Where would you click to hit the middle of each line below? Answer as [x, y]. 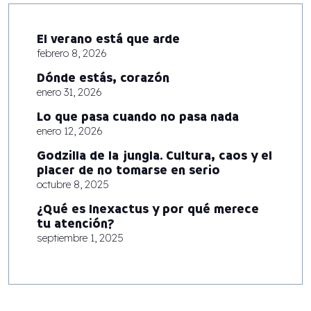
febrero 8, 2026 [72, 53]
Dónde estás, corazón [103, 78]
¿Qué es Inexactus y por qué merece [148, 210]
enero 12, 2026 [70, 131]
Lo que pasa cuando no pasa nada [138, 117]
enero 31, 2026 [69, 92]
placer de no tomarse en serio [128, 171]
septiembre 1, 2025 [80, 238]
